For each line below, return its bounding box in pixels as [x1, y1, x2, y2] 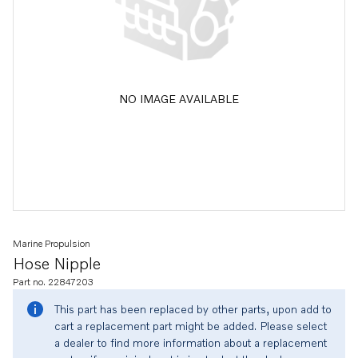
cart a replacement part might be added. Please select [54, 319, 327, 332]
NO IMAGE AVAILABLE [119, 91, 239, 105]
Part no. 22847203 [13, 276, 93, 288]
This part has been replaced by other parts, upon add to [54, 302, 332, 316]
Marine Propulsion [13, 237, 90, 249]
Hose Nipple [13, 253, 101, 272]
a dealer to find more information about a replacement [54, 336, 327, 349]
